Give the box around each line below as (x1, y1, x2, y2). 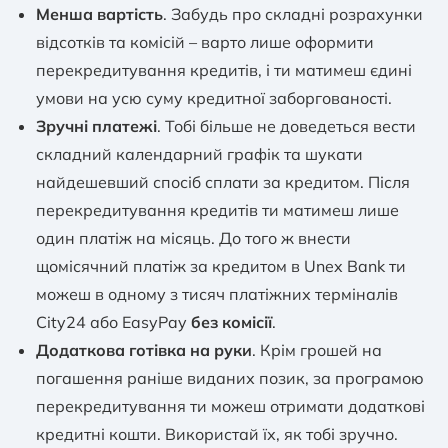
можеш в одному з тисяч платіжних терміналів (36, 284, 398, 305)
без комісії (191, 312, 272, 333)
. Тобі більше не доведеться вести (157, 116, 416, 137)
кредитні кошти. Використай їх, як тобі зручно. (36, 424, 398, 445)
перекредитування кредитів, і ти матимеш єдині (36, 60, 412, 81)
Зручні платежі (36, 116, 157, 137)
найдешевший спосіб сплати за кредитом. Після (36, 172, 410, 193)
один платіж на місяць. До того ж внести (36, 228, 351, 249)
